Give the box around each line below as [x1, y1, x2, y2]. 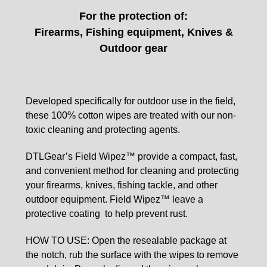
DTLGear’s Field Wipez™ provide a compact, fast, [26, 151, 237, 162]
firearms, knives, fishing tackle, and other [46, 179, 218, 190]
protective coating [26, 208, 105, 219]
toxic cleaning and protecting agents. [26, 124, 180, 135]
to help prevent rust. [105, 208, 188, 219]
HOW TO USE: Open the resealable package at [26, 235, 226, 246]
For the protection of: [79, 10, 188, 22]
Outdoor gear [100, 42, 167, 54]
